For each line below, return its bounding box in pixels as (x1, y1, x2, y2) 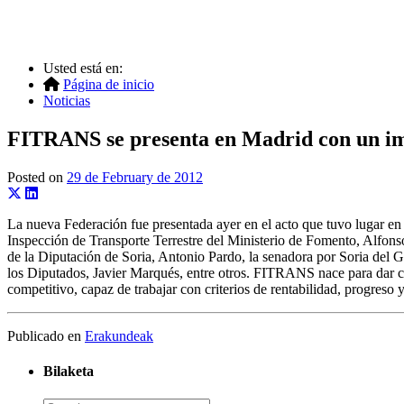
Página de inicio (63, 77, 154, 92)
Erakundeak (85, 327, 153, 344)
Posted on (7, 169, 67, 185)
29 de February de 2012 (67, 169, 203, 185)
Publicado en (7, 327, 85, 344)
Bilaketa (43, 363, 94, 380)
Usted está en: (43, 60, 123, 76)
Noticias (43, 93, 90, 108)
